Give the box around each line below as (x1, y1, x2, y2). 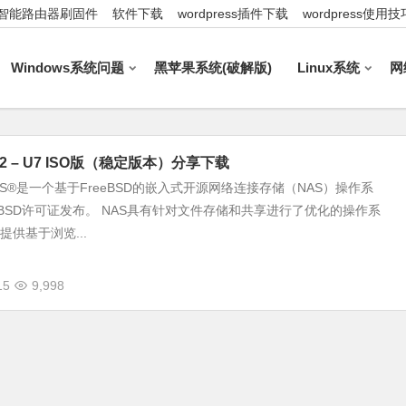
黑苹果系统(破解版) (154, 60, 272, 75)
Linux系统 (297, 60, 360, 75)
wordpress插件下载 (178, 6, 288, 21)
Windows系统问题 (11, 60, 124, 75)
